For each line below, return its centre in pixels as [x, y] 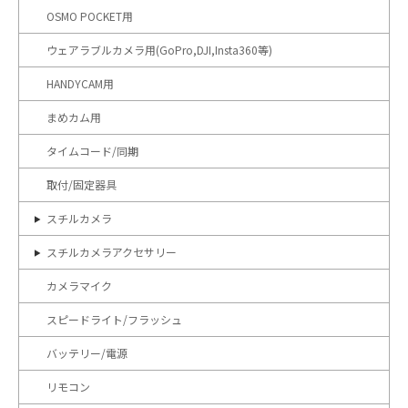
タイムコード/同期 [92, 151]
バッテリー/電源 [87, 353]
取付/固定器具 [82, 184]
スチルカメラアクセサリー [112, 252]
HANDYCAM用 [80, 83]
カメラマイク [79, 286]
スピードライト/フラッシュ [114, 319]
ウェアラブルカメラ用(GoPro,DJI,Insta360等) [159, 50]
